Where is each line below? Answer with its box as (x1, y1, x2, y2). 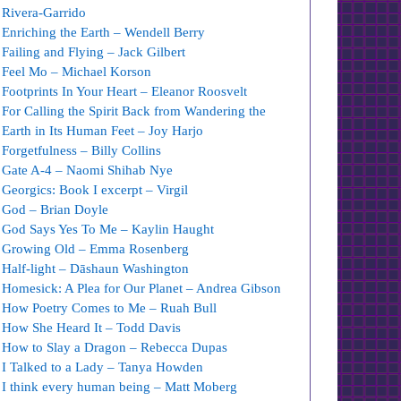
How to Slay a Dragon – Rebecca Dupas (2, 340, 228, 354)
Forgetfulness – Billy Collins (2, 143, 162, 158)
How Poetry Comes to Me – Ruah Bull (2, 301, 218, 315)
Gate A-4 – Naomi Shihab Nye (2, 163, 177, 177)
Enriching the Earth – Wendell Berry (2, 25, 206, 39)
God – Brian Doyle (2, 202, 109, 217)
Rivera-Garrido (2, 5, 87, 20)
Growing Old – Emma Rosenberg (2, 242, 190, 256)
